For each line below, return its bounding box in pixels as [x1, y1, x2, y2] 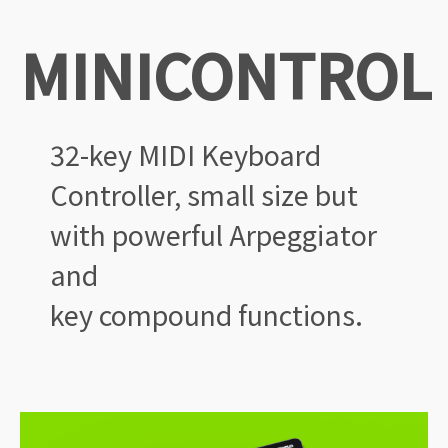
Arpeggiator [229, 215, 377, 255]
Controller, [50, 175, 187, 215]
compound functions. [99, 295, 363, 335]
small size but [187, 175, 358, 215]
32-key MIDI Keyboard [50, 135, 321, 175]
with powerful [50, 215, 229, 255]
